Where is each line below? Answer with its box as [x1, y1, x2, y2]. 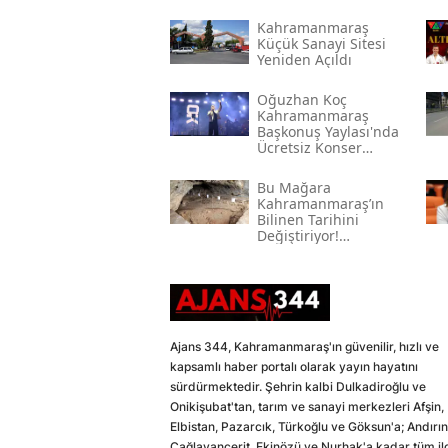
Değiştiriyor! [256, 226, 339, 246]
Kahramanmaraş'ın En [256, 242, 406, 262]
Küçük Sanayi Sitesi [256, 34, 386, 54]
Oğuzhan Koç [256, 90, 347, 110]
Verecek [256, 154, 309, 174]
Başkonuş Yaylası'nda [256, 122, 399, 142]
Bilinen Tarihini [256, 210, 359, 230]
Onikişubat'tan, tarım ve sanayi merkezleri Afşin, [170, 399, 444, 415]
